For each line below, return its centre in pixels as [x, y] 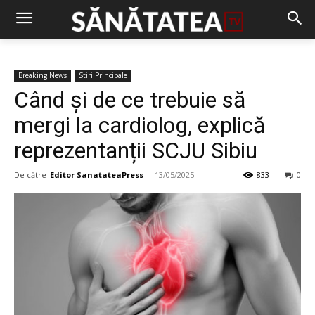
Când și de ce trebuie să [130, 100]
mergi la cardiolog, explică [140, 125]
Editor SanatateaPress [97, 175]
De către [30, 175]
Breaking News [43, 75]
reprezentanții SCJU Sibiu [136, 150]
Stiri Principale [103, 75]
